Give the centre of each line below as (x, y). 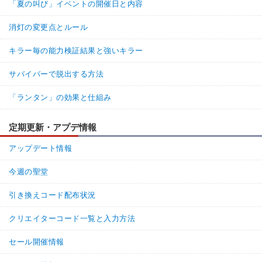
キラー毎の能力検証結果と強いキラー (76, 50)
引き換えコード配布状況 (52, 195)
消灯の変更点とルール (49, 27)
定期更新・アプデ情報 (53, 127)
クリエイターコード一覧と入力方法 (72, 218)
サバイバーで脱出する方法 (56, 74)
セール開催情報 (37, 242)
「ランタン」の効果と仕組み (60, 97)
